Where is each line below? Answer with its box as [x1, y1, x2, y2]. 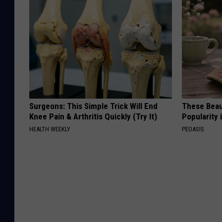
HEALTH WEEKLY [29, 125, 70, 133]
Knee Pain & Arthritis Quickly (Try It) [29, 111, 157, 121]
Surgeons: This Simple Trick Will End [29, 101, 158, 111]
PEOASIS [182, 125, 205, 133]
